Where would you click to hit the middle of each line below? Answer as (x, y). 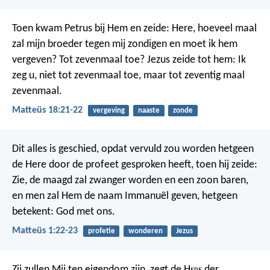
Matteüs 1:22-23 (45, 231)
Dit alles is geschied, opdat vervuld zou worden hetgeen (133, 149)
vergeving (108, 110)
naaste (149, 110)
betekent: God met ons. (64, 212)
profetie (101, 231)
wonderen (145, 231)
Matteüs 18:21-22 (47, 110)
